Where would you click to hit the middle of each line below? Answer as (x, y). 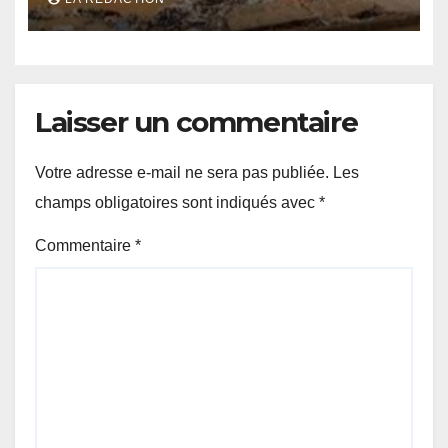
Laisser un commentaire (196, 122)
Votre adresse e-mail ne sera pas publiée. (182, 173)
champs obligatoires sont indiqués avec (177, 203)
